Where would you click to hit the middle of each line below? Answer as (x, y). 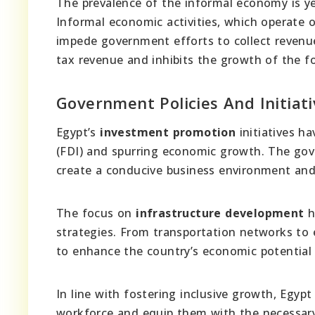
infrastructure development (220, 213)
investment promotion (168, 133)
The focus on (96, 213)
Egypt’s (78, 133)
